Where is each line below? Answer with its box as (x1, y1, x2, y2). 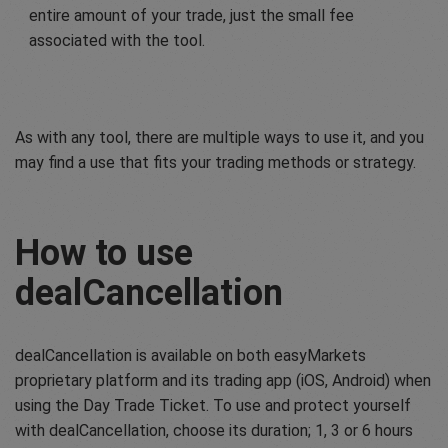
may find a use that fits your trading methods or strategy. (15, 153, 416, 173)
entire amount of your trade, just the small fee (29, 6, 354, 26)
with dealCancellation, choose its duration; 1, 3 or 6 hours (15, 421, 413, 441)
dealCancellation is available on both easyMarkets (15, 346, 366, 366)
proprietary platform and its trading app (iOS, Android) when (15, 371, 431, 391)
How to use (15, 232, 193, 275)
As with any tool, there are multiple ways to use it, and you (15, 128, 424, 148)
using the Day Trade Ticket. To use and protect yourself (15, 396, 411, 416)
